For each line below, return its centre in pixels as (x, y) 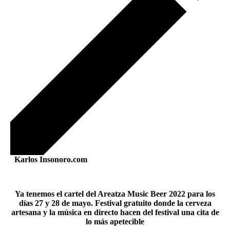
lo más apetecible (115, 222)
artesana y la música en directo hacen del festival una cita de (115, 212)
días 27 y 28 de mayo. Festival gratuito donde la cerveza (115, 203)
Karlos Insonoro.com (49, 159)
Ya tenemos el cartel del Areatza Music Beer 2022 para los (115, 194)
